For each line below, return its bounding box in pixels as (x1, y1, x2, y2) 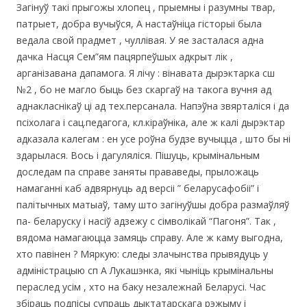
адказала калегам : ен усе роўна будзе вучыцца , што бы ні (16, 132, 291, 145)
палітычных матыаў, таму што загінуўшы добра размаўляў (16, 197, 289, 211)
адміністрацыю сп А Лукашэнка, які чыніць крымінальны (16, 263, 273, 277)
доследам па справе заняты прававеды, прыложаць (16, 164, 259, 178)
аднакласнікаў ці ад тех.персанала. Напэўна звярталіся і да (16, 99, 289, 112)
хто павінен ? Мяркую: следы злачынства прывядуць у (16, 247, 268, 260)
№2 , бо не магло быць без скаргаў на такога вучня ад (16, 82, 271, 96)
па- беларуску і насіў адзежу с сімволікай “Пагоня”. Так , (16, 214, 276, 228)
